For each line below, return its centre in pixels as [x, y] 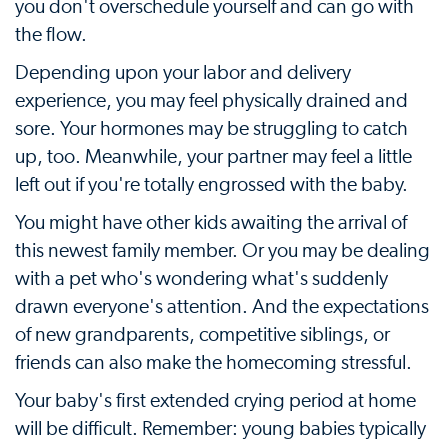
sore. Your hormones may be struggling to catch [211, 129]
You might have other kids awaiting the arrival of [211, 223]
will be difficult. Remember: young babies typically [220, 429]
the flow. [51, 35]
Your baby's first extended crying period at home [215, 401]
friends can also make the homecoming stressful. [213, 363]
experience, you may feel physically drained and [211, 101]
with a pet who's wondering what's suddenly [201, 279]
